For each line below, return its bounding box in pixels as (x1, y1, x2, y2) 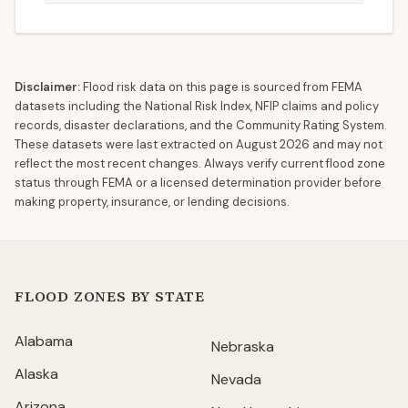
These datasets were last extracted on (15, 137, 236, 152)
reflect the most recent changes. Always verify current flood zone (15, 156, 385, 171)
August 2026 (236, 137, 310, 152)
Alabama (15, 331, 73, 351)
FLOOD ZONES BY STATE (15, 286, 205, 306)
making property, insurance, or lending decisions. (15, 194, 290, 209)
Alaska (15, 364, 58, 383)
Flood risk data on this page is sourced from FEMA (83, 79, 362, 95)
